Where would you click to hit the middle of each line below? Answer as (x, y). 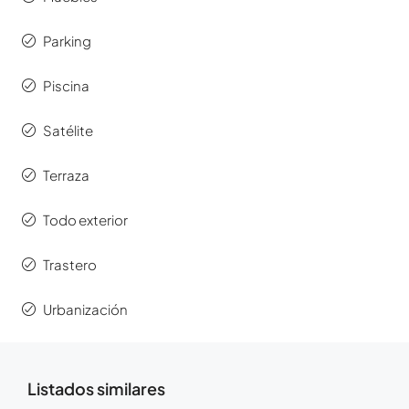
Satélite (68, 131)
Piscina (66, 86)
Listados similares (96, 389)
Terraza (66, 175)
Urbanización (85, 309)
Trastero (70, 265)
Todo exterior (85, 220)
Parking (67, 41)
